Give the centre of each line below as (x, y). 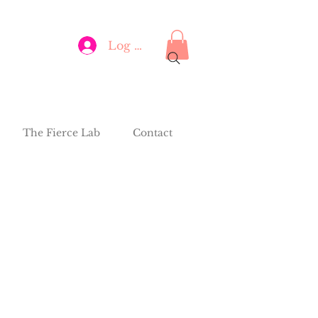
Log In (127, 45)
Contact (153, 133)
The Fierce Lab (61, 133)
